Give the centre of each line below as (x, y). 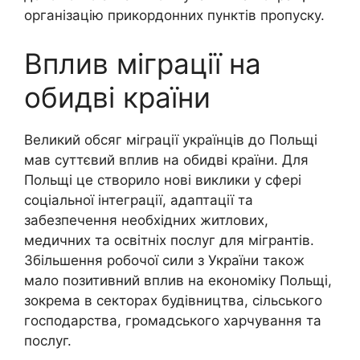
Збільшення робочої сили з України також (164, 260)
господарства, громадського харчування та (173, 320)
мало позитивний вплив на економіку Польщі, (178, 280)
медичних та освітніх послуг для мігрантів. (169, 240)
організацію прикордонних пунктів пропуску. (174, 15)
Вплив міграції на (143, 63)
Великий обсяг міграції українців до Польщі (171, 139)
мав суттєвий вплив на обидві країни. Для (166, 160)
